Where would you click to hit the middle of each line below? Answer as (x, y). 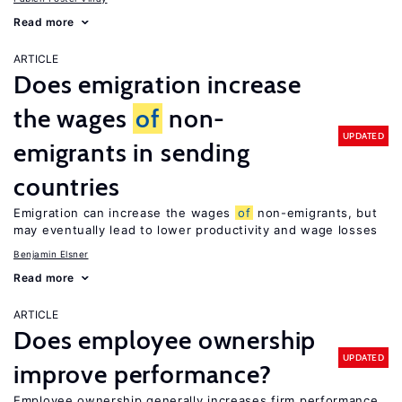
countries (67, 187)
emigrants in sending (132, 153)
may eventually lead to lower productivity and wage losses (196, 230)
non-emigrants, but (315, 213)
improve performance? (143, 374)
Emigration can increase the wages (124, 213)
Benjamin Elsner (51, 254)
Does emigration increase (158, 84)
